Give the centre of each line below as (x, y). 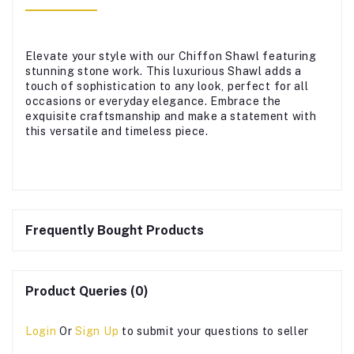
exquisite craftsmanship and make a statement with (171, 116)
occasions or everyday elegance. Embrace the (154, 101)
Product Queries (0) (87, 291)
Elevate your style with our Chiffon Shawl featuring (171, 56)
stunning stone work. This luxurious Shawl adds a (164, 71)
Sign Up (97, 331)
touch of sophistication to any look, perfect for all (167, 86)
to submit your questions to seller (216, 331)
